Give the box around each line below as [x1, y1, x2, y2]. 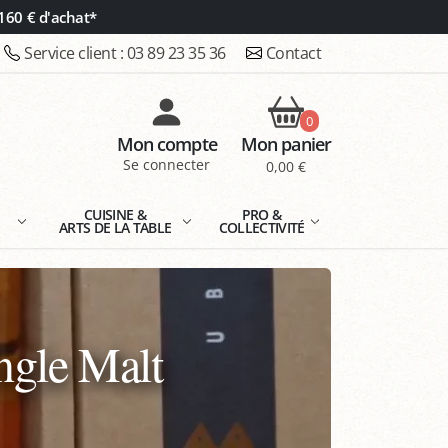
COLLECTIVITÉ [218, 218, 305, 237]
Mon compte [116, 132, 217, 157]
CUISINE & [84, 205, 147, 224]
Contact [265, 42, 321, 64]
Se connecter [123, 155, 211, 175]
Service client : [24, 42, 127, 64]
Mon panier [240, 132, 331, 157]
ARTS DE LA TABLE [59, 218, 172, 237]
